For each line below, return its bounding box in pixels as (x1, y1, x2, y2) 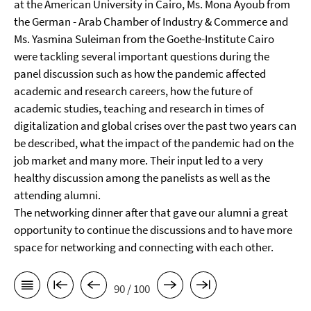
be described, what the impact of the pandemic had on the (14, 135, 294, 151)
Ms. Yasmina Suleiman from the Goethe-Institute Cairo (14, 31, 274, 47)
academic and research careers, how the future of (14, 83, 253, 99)
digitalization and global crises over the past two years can (14, 118, 296, 133)
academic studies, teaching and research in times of (14, 101, 264, 116)
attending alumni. (14, 187, 101, 203)
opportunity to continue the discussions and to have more (14, 222, 292, 237)
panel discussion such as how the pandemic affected (14, 66, 266, 81)
